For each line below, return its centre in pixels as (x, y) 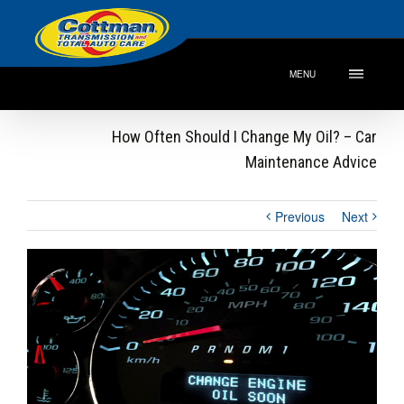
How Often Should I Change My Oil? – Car (244, 137)
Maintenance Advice (311, 162)
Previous (300, 216)
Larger (45, 275)
